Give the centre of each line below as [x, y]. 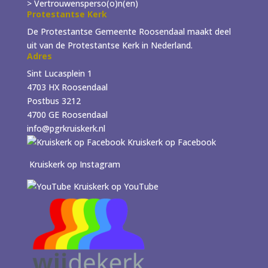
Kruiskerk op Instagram [73, 164]
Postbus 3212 [54, 100]
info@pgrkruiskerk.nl [66, 128]
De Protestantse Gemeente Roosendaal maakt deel [129, 31]
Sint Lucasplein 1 [59, 73]
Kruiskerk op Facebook [170, 142]
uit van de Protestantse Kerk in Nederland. [109, 45]
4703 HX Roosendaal [67, 87]
